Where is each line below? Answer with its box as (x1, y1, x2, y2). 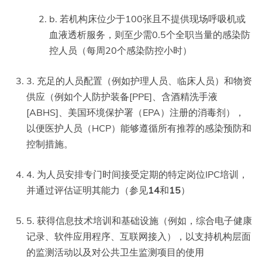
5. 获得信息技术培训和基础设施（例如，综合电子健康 (26, 215, 252, 227)
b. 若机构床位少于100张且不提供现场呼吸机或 (49, 13, 246, 25)
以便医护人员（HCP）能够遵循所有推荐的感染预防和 (26, 122, 251, 135)
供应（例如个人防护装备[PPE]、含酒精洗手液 (26, 91, 218, 103)
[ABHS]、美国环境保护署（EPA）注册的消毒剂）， (26, 106, 244, 119)
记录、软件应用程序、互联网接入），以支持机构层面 (26, 230, 251, 243)
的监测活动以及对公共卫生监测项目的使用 (26, 246, 204, 258)
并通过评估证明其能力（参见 (26, 184, 148, 196)
